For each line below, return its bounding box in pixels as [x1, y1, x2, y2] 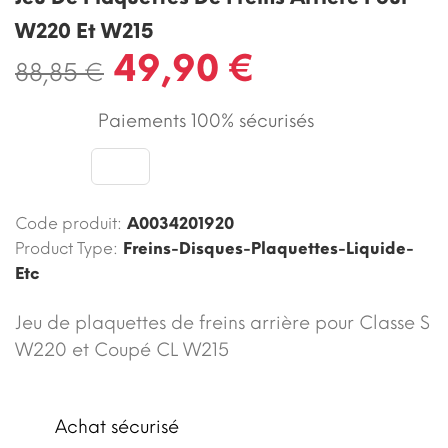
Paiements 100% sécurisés [93, 109, 314, 132]
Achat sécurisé [55, 415, 179, 438]
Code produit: [15, 213, 122, 233]
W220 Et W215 [15, 18, 154, 43]
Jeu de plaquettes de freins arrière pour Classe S [15, 311, 430, 334]
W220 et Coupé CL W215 [15, 338, 229, 361]
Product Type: [15, 238, 118, 258]
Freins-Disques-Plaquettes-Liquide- [123, 238, 414, 258]
